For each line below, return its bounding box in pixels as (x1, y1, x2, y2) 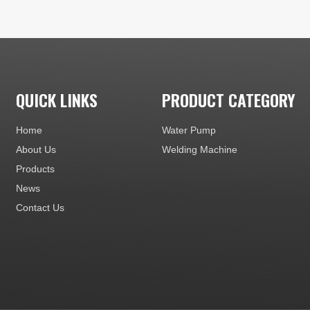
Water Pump (161, 125, 216, 136)
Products (16, 163, 55, 175)
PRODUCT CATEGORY (161, 87, 295, 113)
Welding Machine (161, 144, 237, 156)
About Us (16, 144, 57, 156)
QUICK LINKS (16, 87, 98, 113)
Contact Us (16, 202, 65, 214)
